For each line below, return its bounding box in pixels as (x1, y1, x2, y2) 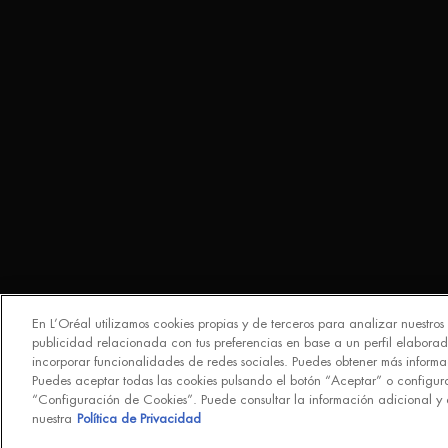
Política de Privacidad (77, 412, 201, 425)
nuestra (32, 412, 72, 425)
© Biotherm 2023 (72, 421, 158, 433)
